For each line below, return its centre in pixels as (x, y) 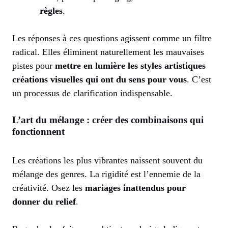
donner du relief (44, 201)
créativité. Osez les (49, 188)
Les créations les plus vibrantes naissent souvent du (107, 160)
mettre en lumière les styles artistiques (130, 65)
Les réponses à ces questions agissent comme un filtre (112, 38)
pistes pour (34, 65)
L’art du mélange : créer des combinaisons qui (108, 120)
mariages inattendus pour (135, 188)
